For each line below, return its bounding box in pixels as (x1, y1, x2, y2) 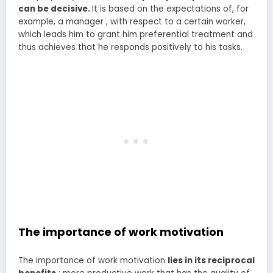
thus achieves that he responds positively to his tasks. (18, 41, 243, 54)
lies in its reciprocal (168, 254, 255, 266)
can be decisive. (18, 3, 92, 15)
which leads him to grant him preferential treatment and (18, 29, 253, 41)
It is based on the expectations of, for (92, 3, 249, 15)
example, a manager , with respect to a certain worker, (18, 16, 246, 28)
